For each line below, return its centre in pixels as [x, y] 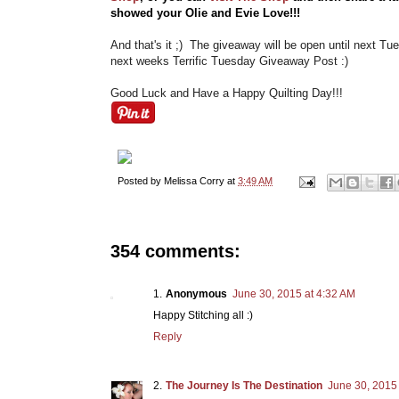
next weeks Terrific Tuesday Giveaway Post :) [229, 61]
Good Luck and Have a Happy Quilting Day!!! [227, 94]
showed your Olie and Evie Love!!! [205, 13]
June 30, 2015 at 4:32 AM [294, 293]
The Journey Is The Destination [244, 385]
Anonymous [196, 293]
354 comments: [175, 251]
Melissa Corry [194, 181]
